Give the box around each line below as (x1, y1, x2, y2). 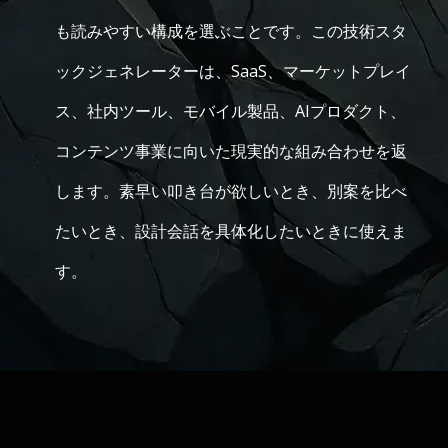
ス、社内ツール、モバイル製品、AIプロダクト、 (55, 100, 406, 122)
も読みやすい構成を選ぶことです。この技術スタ (55, 20, 407, 42)
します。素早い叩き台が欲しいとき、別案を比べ (55, 180, 407, 202)
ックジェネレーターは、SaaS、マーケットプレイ (55, 60, 411, 82)
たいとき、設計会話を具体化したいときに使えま (55, 220, 407, 242)
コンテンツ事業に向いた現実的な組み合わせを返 (55, 140, 407, 162)
